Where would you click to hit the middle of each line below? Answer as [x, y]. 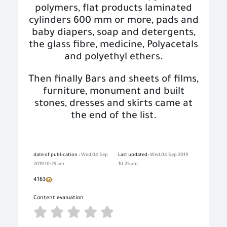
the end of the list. [113, 117]
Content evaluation [59, 198]
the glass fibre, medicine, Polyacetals [113, 46]
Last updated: [134, 155]
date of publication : [57, 155]
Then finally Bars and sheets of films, [113, 80]
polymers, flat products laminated [113, 9]
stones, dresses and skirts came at [113, 104]
